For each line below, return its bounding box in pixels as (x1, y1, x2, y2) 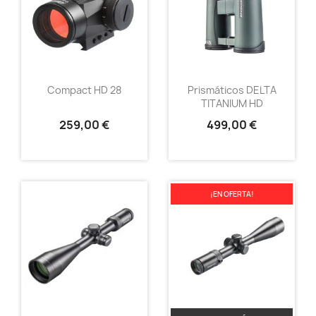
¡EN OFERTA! (209, 188, 254, 199)
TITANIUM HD (200, 97, 263, 111)
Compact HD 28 (47, 83, 121, 97)
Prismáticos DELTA (187, 83, 276, 97)
